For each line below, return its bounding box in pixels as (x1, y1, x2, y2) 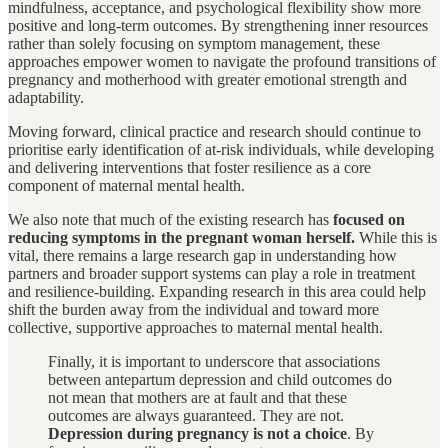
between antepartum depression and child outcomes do (48, 371, 392, 389)
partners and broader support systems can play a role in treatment (8, 265, 415, 283)
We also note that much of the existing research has (8, 211, 333, 229)
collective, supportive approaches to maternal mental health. (8, 319, 383, 337)
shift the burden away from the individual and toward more (8, 301, 379, 319)
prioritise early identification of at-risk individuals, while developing (8, 141, 434, 159)
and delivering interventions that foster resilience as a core (8, 159, 371, 177)
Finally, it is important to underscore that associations (48, 353, 380, 371)
